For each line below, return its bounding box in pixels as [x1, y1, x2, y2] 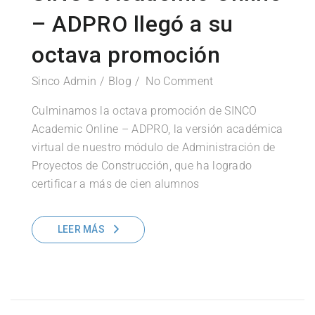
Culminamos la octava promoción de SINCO [32, 104, 257, 118]
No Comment [146, 75, 214, 89]
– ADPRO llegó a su [32, 11, 233, 38]
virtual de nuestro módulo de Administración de [32, 141, 276, 155]
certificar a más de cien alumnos [32, 177, 200, 191]
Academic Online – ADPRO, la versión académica [32, 122, 283, 136]
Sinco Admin [32, 75, 97, 89]
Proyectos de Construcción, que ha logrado [32, 159, 252, 173]
